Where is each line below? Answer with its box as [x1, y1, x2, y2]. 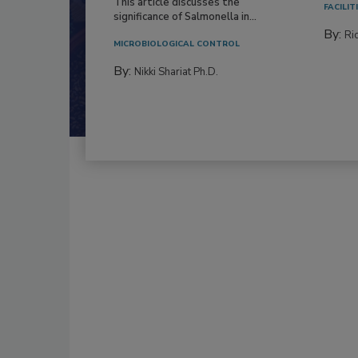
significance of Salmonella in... [113, 9, 257, 24]
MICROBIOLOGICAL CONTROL [113, 38, 240, 50]
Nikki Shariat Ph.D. [134, 64, 218, 79]
